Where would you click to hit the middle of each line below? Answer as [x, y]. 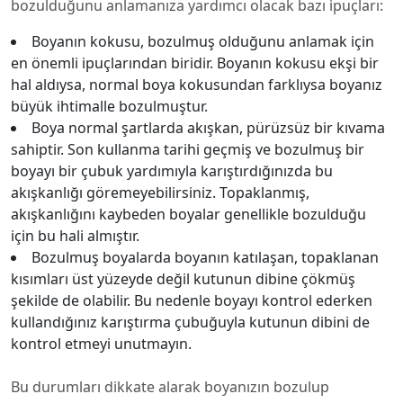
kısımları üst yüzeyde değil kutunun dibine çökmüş [183, 279]
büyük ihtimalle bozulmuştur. [109, 106]
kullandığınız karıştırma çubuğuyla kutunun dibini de [190, 322]
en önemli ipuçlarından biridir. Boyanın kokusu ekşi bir [195, 63]
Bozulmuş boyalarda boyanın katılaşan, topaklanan [205, 257]
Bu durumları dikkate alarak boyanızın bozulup [170, 387]
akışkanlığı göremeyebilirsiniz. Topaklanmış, [160, 193]
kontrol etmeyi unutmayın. [101, 344]
